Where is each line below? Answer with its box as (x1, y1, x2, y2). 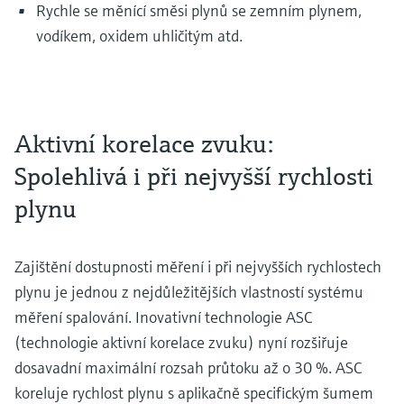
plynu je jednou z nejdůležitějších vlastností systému (14, 280, 363, 302)
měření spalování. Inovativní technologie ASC (14, 306, 312, 327)
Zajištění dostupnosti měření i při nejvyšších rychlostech (14, 255, 381, 277)
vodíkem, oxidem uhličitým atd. (36, 24, 243, 46)
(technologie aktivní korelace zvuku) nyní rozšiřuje (14, 331, 348, 353)
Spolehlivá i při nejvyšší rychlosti (14, 160, 373, 192)
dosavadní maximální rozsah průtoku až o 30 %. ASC (14, 356, 362, 378)
